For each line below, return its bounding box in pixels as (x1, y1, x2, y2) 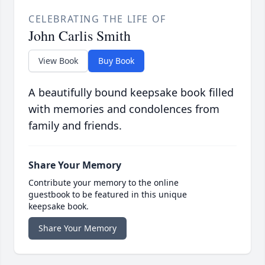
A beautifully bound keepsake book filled (28, 85, 234, 99)
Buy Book (98, 54, 134, 66)
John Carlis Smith (28, 25, 131, 45)
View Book (38, 54, 78, 66)
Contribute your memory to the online (28, 176, 179, 188)
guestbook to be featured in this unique (28, 188, 187, 200)
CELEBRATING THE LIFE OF (28, 12, 166, 25)
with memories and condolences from (28, 101, 219, 116)
